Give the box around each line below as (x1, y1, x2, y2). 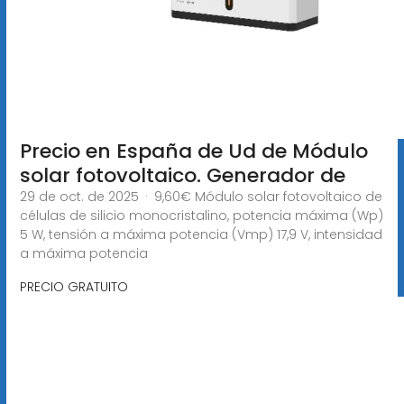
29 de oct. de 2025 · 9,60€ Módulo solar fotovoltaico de (19, 187, 382, 206)
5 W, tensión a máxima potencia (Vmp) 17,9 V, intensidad (19, 225, 382, 243)
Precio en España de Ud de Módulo (19, 136, 368, 165)
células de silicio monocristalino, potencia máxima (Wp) (19, 206, 383, 225)
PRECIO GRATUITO (19, 277, 128, 296)
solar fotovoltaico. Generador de (19, 161, 345, 189)
